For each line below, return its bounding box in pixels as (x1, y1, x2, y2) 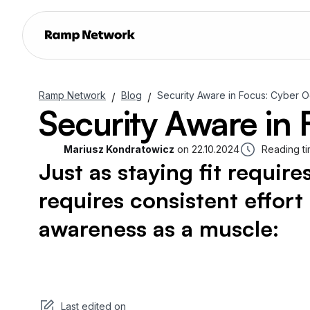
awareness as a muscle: (39, 215, 279, 242)
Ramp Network (39, 89, 106, 101)
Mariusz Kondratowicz (64, 143, 174, 155)
